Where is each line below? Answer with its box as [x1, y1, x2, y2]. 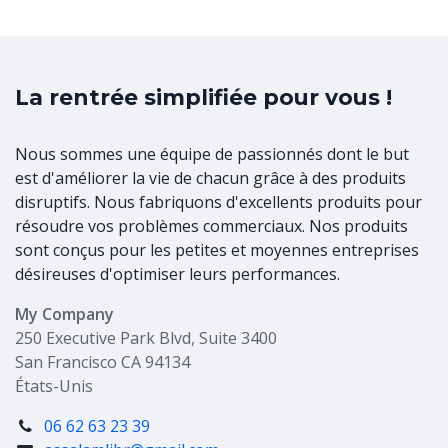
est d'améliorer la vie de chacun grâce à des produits [15, 167, 406, 189]
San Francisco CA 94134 [15, 351, 190, 373]
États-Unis [15, 375, 93, 397]
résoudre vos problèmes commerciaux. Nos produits [15, 215, 408, 237]
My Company [15, 303, 114, 325]
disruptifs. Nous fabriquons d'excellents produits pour [15, 191, 422, 213]
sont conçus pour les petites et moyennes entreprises [15, 239, 419, 261]
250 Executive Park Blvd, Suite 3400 [15, 327, 277, 349]
